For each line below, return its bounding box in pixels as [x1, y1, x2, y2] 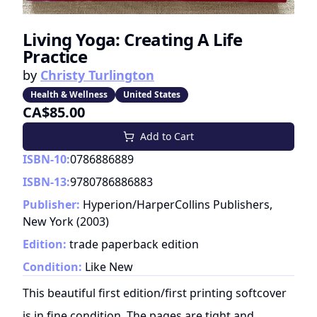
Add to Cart [140, 129, 194, 143]
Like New [85, 258, 133, 275]
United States [123, 88, 180, 100]
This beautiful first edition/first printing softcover [23, 284, 287, 301]
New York [23, 213, 74, 229]
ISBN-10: [23, 151, 70, 167]
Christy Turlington [40, 66, 154, 83]
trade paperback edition [69, 236, 199, 252]
